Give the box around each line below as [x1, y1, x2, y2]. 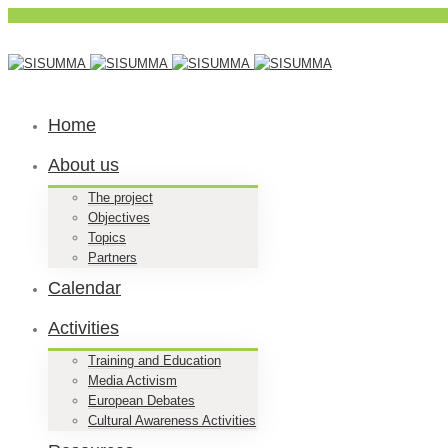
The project [88, 190, 153, 205]
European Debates [88, 393, 195, 408]
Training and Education [88, 353, 221, 368]
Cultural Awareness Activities [88, 413, 256, 428]
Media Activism [88, 373, 177, 388]
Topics [88, 230, 126, 245]
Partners [88, 250, 137, 265]
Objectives [88, 210, 150, 225]
